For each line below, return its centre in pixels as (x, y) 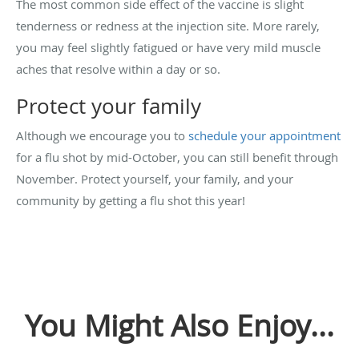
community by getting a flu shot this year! (131, 200)
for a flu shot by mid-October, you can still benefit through (177, 157)
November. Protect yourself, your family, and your (155, 178)
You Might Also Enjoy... (179, 325)
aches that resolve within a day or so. (120, 69)
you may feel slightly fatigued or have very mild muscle (168, 47)
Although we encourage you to (102, 135)
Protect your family (109, 106)
